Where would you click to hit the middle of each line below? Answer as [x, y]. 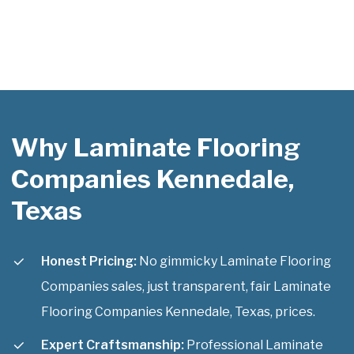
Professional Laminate [254, 345]
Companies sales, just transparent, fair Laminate [186, 286]
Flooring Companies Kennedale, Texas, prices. [178, 311]
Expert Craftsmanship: [113, 345]
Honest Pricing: [89, 261]
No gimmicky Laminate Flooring [234, 261]
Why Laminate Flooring [156, 147]
